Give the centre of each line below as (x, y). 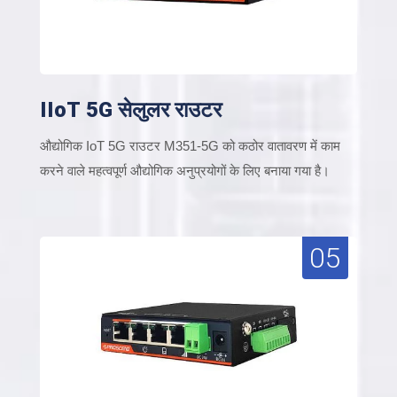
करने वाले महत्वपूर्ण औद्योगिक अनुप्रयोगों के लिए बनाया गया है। (185, 170)
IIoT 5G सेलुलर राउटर (131, 109)
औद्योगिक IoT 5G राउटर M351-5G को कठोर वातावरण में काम (190, 145)
